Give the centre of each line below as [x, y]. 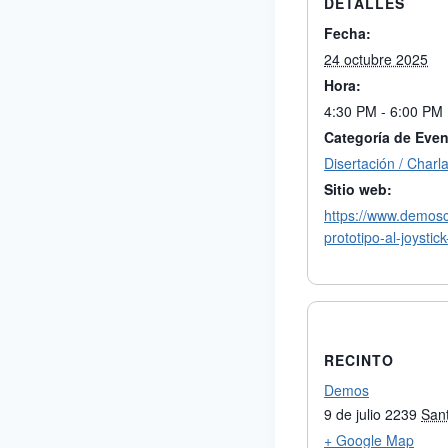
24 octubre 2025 [376, 59]
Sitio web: [358, 189]
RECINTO [359, 360]
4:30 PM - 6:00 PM [383, 111]
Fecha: [347, 33]
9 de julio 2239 [370, 414]
